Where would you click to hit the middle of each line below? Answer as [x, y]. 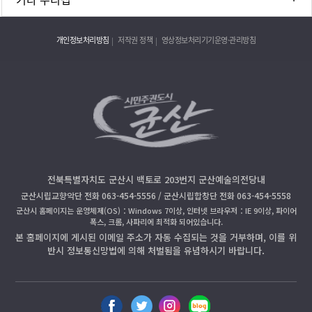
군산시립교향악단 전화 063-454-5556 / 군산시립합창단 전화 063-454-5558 [156, 195]
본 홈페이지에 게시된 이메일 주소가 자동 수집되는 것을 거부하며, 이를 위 [156, 237]
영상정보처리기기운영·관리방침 [209, 40]
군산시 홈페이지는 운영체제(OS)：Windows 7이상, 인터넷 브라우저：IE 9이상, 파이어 [156, 210]
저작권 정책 [135, 40]
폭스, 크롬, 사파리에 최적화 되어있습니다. [156, 221]
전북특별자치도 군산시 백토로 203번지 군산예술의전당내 [156, 179]
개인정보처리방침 [83, 40]
